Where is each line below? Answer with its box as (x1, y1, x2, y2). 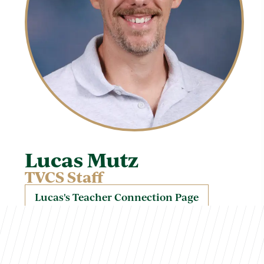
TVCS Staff (25, 167, 103, 187)
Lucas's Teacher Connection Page (35, 190, 199, 204)
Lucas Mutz (25, 146, 138, 174)
